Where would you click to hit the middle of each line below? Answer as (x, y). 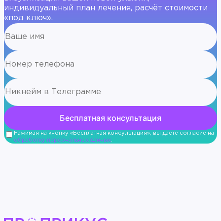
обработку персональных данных (62, 140)
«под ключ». (28, 18)
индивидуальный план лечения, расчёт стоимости (106, 8)
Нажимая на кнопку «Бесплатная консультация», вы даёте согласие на (114, 133)
